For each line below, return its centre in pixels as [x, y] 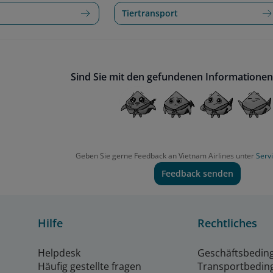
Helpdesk [59, 253]
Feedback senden [197, 174]
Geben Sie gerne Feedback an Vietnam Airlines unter [166, 156]
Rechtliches [227, 223]
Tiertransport [150, 13]
